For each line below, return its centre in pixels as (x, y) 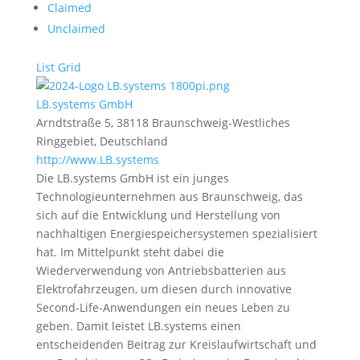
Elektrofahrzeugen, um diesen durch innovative (164, 289)
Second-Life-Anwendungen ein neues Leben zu (163, 307)
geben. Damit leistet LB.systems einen (138, 326)
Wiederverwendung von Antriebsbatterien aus (161, 270)
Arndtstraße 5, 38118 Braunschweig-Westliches (163, 123)
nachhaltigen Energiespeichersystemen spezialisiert (176, 233)
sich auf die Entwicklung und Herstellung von (158, 215)
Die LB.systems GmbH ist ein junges (132, 178)
